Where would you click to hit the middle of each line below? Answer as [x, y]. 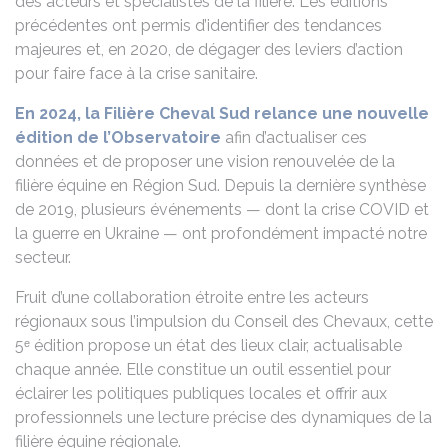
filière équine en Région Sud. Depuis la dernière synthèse [220, 185]
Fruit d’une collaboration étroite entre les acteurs [192, 297]
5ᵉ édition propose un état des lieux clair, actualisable [208, 345]
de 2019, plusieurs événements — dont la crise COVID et [222, 209]
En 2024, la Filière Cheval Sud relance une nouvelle [222, 113]
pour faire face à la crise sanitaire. [136, 73]
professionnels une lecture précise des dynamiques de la [223, 417]
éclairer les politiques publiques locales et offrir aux [201, 393]
